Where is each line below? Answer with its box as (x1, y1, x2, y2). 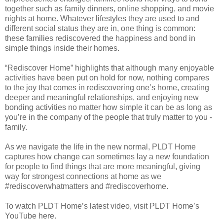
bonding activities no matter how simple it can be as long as (5, 103, 212, 112)
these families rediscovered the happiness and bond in (5, 34, 195, 43)
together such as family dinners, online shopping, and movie (5, 4, 214, 13)
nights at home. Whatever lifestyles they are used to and (5, 14, 199, 23)
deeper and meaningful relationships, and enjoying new (5, 93, 199, 102)
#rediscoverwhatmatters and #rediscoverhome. (5, 182, 168, 191)
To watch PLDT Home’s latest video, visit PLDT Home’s (5, 202, 199, 211)
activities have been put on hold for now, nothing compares (5, 74, 209, 82)
